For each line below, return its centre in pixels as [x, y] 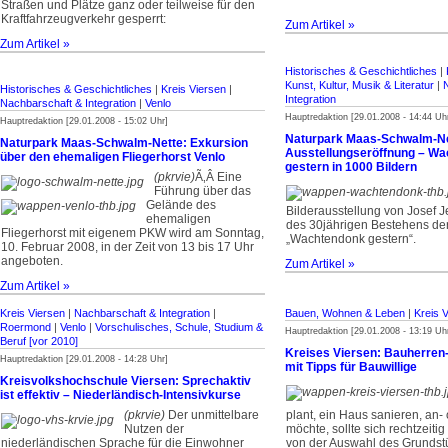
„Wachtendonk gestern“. [351, 239]
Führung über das [202, 191]
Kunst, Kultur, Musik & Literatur [359, 85]
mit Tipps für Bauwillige [351, 367]
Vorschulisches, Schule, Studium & [179, 327]
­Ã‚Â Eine [218, 177]
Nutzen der [154, 429]
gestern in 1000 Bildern [351, 167]
